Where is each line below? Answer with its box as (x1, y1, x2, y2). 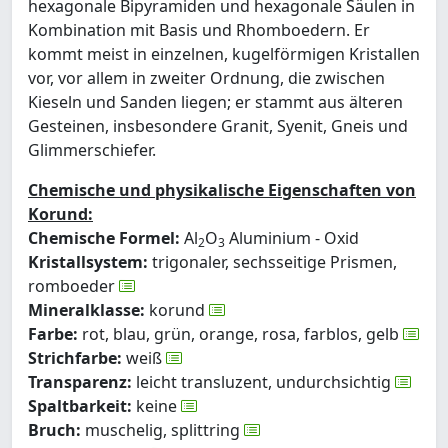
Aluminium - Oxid (225, 227, 359, 250)
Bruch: (28, 419, 81, 442)
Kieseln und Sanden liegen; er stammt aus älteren (28, 91, 403, 114)
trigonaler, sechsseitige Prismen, (148, 251, 397, 274)
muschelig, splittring (81, 419, 244, 442)
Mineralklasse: (28, 299, 145, 322)
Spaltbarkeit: (28, 395, 132, 418)
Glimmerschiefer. (28, 139, 156, 162)
